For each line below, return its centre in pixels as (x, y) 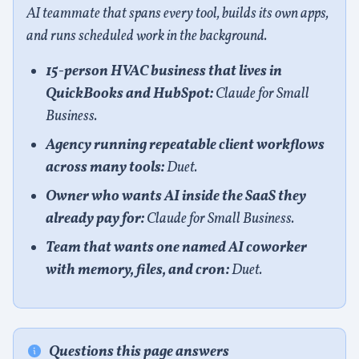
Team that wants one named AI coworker (176, 248)
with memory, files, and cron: (137, 270)
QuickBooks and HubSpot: (129, 94)
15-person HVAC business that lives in (164, 72)
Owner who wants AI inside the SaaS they (176, 197)
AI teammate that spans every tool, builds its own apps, (177, 14)
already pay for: (95, 219)
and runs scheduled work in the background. (147, 36)
